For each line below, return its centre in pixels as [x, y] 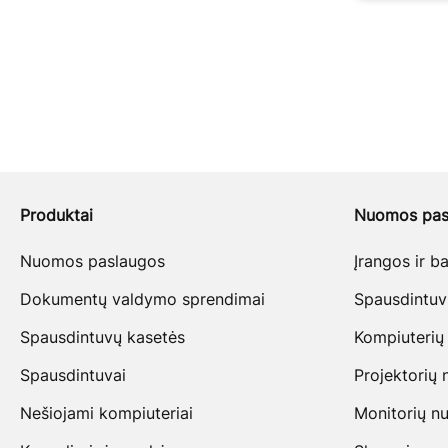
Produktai [56, 215]
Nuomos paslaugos [92, 261]
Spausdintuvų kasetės [102, 337]
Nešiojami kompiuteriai [106, 413]
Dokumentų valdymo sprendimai [142, 299]
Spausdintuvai [73, 375]
